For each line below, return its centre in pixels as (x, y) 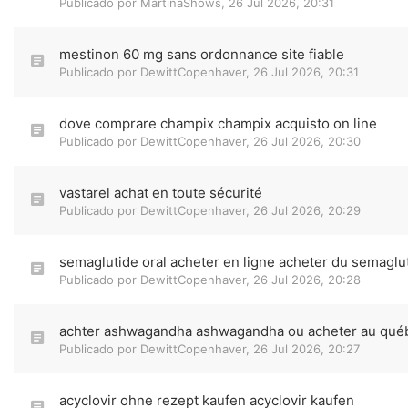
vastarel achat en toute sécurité (161, 193)
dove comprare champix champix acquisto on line (218, 123)
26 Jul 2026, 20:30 (307, 141)
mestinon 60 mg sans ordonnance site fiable (202, 54)
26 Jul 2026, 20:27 (306, 349)
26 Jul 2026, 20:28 (307, 280)
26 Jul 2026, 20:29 (307, 210)
